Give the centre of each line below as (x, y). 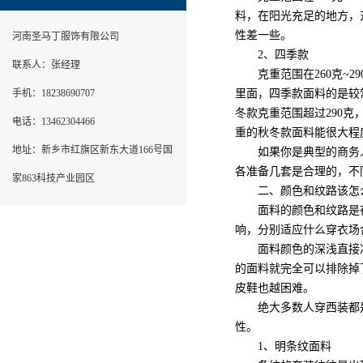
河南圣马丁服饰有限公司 (66, 36)
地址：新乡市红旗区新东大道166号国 (92, 150)
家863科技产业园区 (53, 178)
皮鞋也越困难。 (275, 288)
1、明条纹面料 (283, 346)
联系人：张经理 (46, 65)
